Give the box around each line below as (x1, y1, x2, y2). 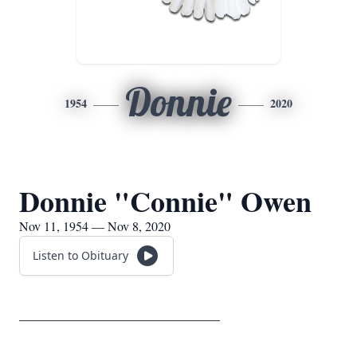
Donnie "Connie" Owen (19, 180, 312, 222)
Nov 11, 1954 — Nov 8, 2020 (19, 218, 171, 234)
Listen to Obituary (33, 248, 128, 263)
